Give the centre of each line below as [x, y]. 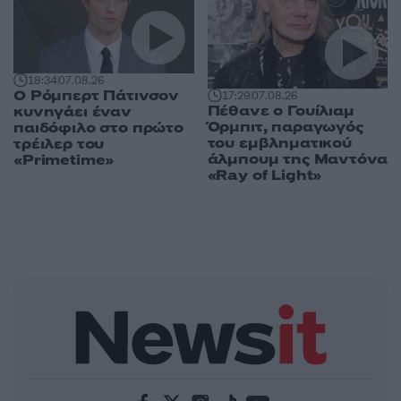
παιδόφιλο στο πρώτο [98, 128]
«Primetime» [64, 160]
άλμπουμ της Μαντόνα [297, 160]
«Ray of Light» [264, 176]
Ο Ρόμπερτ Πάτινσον [97, 95]
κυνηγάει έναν [73, 111]
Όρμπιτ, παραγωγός [285, 128]
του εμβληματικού [279, 144]
